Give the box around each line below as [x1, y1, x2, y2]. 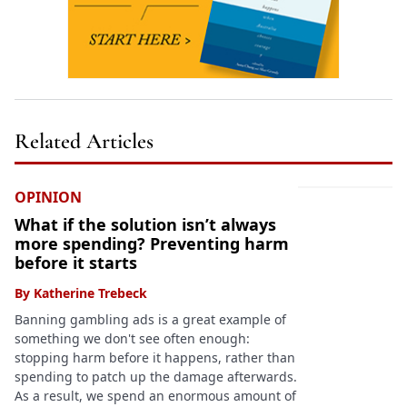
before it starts [15, 252, 137, 274]
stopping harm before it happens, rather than [15, 349, 295, 367]
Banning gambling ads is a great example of [15, 311, 286, 329]
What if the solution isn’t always [15, 213, 276, 236]
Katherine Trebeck [34, 284, 147, 303]
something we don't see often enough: [15, 330, 250, 348]
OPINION [15, 187, 82, 208]
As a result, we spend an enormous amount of [15, 387, 296, 405]
